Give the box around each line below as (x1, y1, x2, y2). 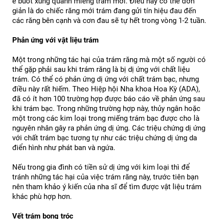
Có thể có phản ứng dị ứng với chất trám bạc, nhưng (31, 74, 199, 84)
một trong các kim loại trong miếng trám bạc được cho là (12, 113, 199, 123)
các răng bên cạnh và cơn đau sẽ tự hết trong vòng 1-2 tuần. (12, 16, 206, 25)
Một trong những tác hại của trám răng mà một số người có (12, 55, 206, 64)
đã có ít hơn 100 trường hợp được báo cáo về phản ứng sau (12, 94, 205, 103)
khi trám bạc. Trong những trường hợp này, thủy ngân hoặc (12, 104, 200, 113)
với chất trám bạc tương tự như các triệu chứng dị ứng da (12, 133, 197, 142)
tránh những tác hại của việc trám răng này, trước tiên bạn (12, 172, 198, 181)
